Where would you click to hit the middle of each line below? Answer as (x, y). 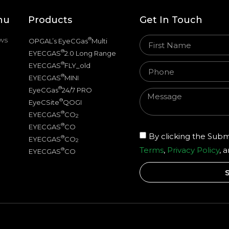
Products (50, 20)
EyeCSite (44, 102)
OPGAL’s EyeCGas (59, 41)
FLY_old (78, 66)
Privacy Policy (193, 150)
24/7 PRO (77, 90)
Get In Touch (171, 20)
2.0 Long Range (90, 53)
